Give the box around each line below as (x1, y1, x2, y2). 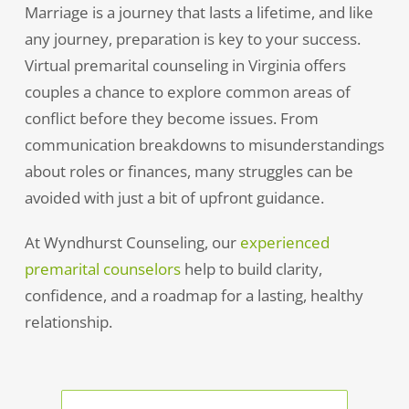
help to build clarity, (180, 257, 322, 279)
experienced (239, 231, 330, 253)
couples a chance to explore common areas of (24, 80, 351, 102)
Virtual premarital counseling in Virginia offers (24, 54, 346, 76)
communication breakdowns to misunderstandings (24, 133, 384, 155)
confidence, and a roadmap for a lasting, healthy (24, 284, 363, 306)
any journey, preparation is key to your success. (24, 27, 361, 49)
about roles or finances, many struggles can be (24, 160, 353, 182)
